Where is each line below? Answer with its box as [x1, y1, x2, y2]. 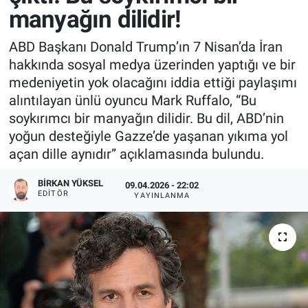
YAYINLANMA [134, 190, 190, 200]
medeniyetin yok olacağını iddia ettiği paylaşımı [8, 74, 297, 91]
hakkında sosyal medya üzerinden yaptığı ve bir [8, 56, 296, 73]
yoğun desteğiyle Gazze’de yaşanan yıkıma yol [8, 127, 288, 144]
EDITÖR [38, 189, 69, 199]
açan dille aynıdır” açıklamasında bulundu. [8, 145, 264, 162]
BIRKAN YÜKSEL [38, 178, 104, 189]
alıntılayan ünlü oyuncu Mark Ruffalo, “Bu [8, 91, 256, 109]
